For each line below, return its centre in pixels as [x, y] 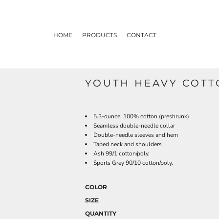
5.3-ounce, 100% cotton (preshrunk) [141, 116]
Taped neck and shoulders [128, 144]
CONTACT [141, 35]
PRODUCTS [99, 35]
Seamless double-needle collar [134, 126]
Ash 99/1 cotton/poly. [121, 153]
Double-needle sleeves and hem [136, 135]
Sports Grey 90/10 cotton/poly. [133, 163]
